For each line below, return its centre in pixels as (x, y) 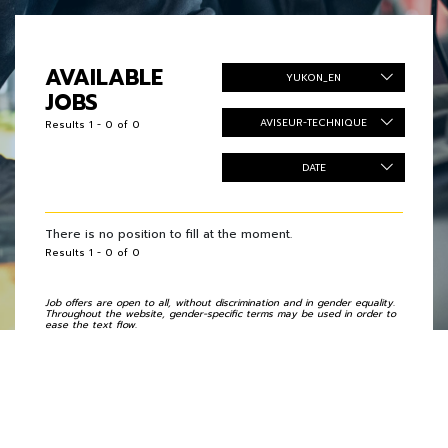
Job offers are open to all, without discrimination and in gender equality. (220, 302)
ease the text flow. (91, 324)
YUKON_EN (313, 77)
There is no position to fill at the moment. (168, 234)
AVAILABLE (104, 77)
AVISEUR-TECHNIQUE (313, 122)
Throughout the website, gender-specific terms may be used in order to (220, 313)
